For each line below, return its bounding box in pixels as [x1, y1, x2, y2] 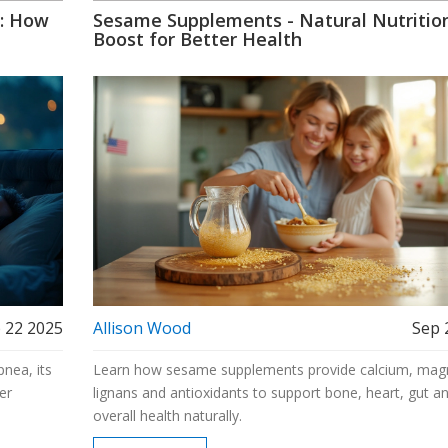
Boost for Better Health [92, 26, 302, 51]
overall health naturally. [92, 405, 242, 425]
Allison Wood [92, 316, 191, 339]
